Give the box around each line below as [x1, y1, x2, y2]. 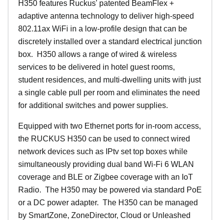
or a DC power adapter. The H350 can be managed [18, 198, 198, 207]
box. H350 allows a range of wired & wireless [18, 50, 177, 58]
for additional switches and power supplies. [18, 101, 168, 110]
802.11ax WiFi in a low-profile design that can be [18, 25, 187, 33]
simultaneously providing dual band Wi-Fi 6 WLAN [18, 160, 194, 168]
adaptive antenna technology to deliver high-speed [18, 12, 194, 20]
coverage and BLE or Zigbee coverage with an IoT [18, 173, 193, 181]
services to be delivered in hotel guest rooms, [18, 63, 175, 71]
